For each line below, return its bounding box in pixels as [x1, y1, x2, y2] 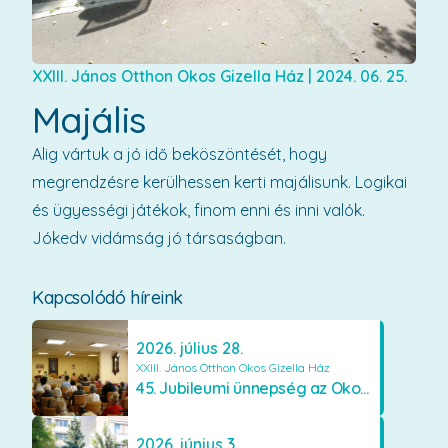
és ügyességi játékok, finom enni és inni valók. [32, 199, 365, 220]
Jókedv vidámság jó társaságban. [32, 227, 286, 248]
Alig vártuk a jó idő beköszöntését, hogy [32, 143, 327, 164]
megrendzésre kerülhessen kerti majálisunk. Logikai [32, 171, 407, 192]
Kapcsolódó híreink [32, 285, 183, 309]
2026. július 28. [136, 337, 243, 358]
